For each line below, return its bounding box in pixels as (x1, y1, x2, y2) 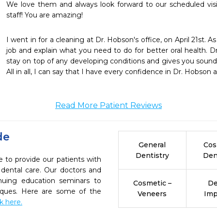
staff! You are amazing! (6, 11, 83, 19)
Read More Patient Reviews (55, 101, 162, 110)
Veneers (138, 189, 167, 198)
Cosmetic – (133, 179, 171, 187)
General (139, 140, 166, 149)
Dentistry (135, 151, 169, 160)
